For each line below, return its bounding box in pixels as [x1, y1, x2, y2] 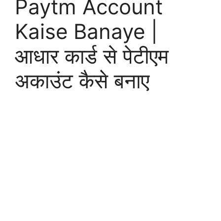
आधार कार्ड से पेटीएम [15, 43, 169, 69]
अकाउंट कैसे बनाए [15, 68, 149, 94]
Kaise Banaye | [15, 19, 158, 44]
